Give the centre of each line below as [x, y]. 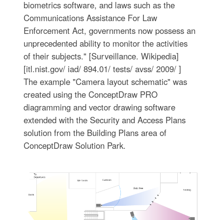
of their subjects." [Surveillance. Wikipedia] [101, 56]
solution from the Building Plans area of [95, 132]
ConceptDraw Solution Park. [74, 145]
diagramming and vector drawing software [99, 107]
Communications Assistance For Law [90, 17]
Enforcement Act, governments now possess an [109, 30]
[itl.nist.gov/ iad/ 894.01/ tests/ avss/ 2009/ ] [102, 69]
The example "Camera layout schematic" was [105, 81]
